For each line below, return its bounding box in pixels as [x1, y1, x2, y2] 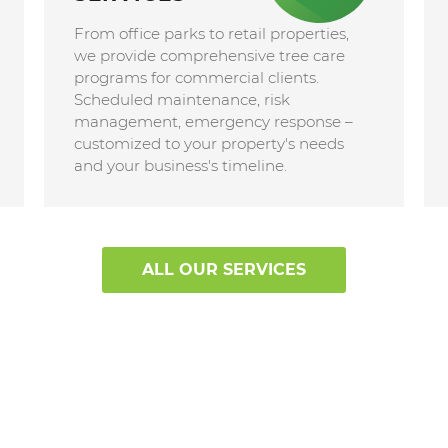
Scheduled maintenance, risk [73, 89, 290, 109]
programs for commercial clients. [73, 67, 319, 87]
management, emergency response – [73, 111, 353, 131]
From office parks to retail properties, [73, 23, 349, 43]
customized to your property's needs [73, 133, 344, 153]
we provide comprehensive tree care [73, 45, 345, 65]
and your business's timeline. [73, 155, 287, 175]
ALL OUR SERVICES [142, 259, 306, 279]
